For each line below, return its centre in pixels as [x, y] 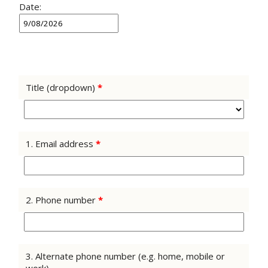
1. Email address [60, 144]
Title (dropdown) [61, 87]
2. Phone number [62, 200]
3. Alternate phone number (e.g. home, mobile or [125, 256]
